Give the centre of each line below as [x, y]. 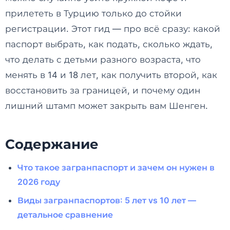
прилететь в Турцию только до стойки [93, 13]
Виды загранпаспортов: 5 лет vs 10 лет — [107, 200]
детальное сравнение [65, 215]
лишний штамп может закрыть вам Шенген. [107, 106]
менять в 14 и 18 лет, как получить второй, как [111, 75]
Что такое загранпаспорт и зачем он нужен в [116, 168]
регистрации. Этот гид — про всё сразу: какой [113, 29]
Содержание [52, 144]
